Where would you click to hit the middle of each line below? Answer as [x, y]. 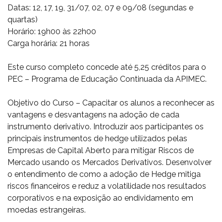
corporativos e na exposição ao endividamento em [100, 198]
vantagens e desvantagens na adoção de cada [93, 115]
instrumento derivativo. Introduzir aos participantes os [106, 127]
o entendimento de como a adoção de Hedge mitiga [104, 174]
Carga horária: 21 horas [49, 43]
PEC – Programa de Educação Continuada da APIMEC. [107, 79]
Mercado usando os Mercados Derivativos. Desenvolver [110, 162]
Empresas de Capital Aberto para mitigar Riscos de [101, 150]
